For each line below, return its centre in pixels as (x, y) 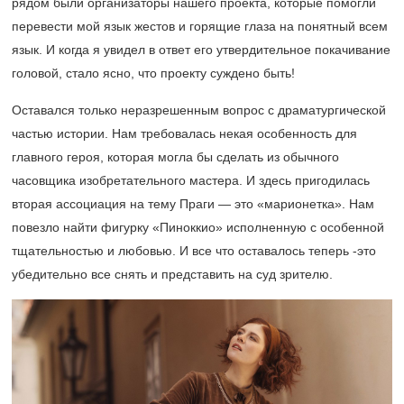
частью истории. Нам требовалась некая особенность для (184, 134)
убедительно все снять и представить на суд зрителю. (172, 275)
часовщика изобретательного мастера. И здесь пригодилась (191, 181)
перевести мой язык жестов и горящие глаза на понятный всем (200, 27)
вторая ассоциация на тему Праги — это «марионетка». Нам (193, 204)
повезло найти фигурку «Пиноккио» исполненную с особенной (198, 228)
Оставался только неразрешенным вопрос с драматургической (199, 110)
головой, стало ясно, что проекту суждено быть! (153, 73)
